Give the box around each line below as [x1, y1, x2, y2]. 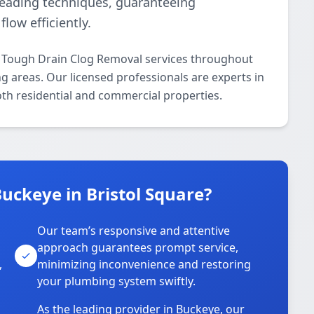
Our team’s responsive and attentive [37, 223, 231, 238]
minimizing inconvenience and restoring [37, 257, 252, 272]
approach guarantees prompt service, [37, 240, 239, 255]
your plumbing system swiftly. [37, 273, 196, 289]
